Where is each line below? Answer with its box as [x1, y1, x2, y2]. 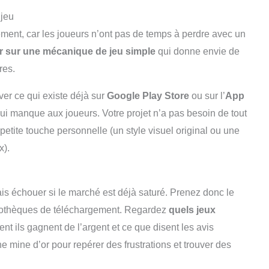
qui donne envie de [158, 46, 240, 56]
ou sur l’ [189, 90, 225, 101]
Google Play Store [107, 90, 189, 101]
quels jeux [169, 204, 216, 215]
